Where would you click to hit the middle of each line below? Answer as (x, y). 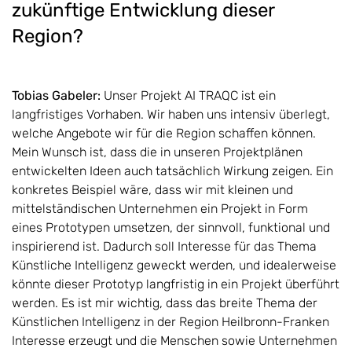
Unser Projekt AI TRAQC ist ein (190, 95)
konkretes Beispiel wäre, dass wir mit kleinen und (152, 189)
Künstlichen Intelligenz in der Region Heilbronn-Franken (170, 321)
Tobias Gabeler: (58, 95)
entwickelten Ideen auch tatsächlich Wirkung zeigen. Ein (172, 170)
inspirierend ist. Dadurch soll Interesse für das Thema (164, 246)
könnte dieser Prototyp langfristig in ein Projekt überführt (176, 284)
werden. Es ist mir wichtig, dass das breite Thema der (165, 302)
